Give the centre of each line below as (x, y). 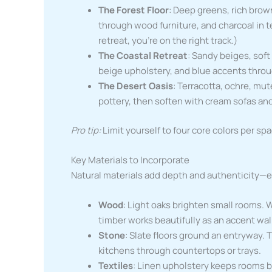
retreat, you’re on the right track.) (168, 41)
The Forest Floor (134, 10)
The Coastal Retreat (143, 56)
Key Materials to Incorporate (130, 160)
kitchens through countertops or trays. (180, 250)
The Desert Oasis (136, 86)
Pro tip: (86, 130)
